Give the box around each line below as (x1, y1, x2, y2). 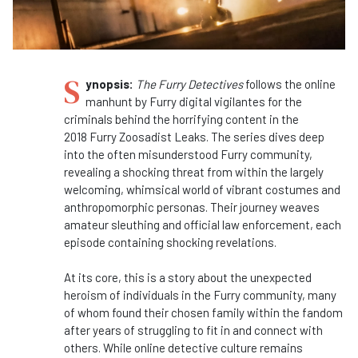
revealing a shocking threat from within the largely (64, 165, 324, 180)
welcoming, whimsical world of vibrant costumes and (64, 182, 340, 197)
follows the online (245, 77, 336, 92)
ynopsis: (86, 77, 136, 92)
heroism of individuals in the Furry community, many (64, 288, 336, 303)
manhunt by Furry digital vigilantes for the (86, 94, 302, 109)
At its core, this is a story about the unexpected (64, 270, 312, 285)
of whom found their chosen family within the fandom (64, 305, 343, 320)
